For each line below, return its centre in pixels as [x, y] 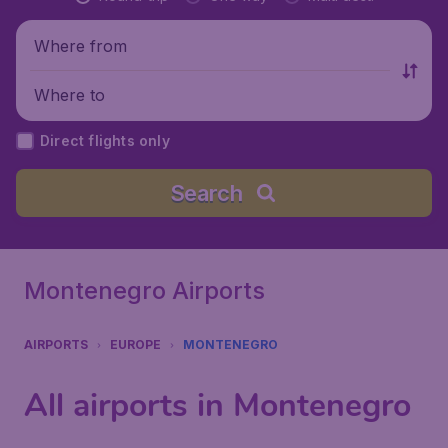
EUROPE [135, 344]
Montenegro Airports [144, 290]
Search [206, 193]
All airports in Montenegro [217, 405]
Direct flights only [105, 140]
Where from [80, 45]
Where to [69, 94]
